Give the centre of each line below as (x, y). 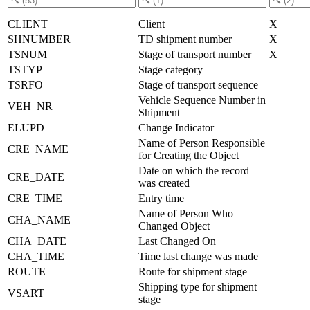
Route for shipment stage (193, 271)
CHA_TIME (36, 256)
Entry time (161, 198)
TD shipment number (185, 39)
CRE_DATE (36, 176)
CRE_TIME (35, 198)
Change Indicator (176, 127)
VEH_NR (30, 106)
